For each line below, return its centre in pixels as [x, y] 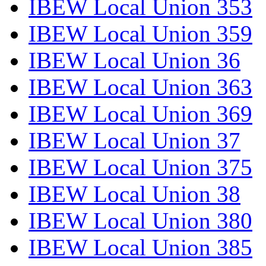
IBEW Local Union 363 [140, 87]
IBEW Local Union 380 [140, 220]
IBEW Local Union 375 [140, 167]
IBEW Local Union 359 [140, 33]
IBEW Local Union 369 [140, 113]
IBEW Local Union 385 [140, 247]
